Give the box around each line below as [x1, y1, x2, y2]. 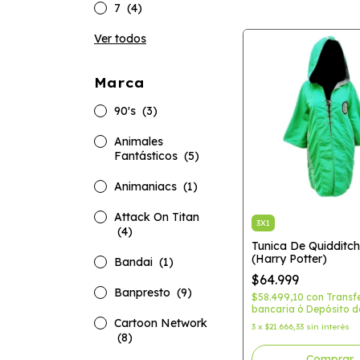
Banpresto [114, 285, 174, 300]
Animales [114, 134, 163, 149]
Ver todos [94, 31, 146, 46]
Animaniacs [114, 179, 180, 194]
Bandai [114, 255, 156, 269]
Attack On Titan [114, 210, 199, 224]
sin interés [306, 321, 350, 332]
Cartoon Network [114, 316, 207, 330]
